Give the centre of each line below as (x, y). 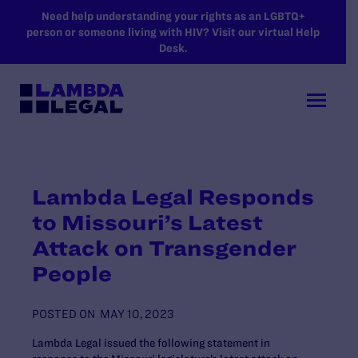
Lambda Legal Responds (173, 197)
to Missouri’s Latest (147, 222)
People (72, 273)
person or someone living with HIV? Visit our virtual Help (173, 32)
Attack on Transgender (164, 248)
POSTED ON (64, 314)
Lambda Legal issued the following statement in (151, 342)
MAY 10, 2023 (137, 314)
